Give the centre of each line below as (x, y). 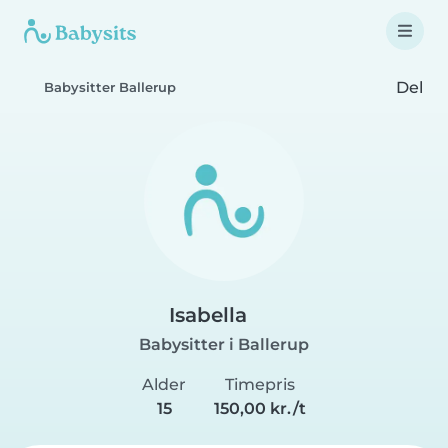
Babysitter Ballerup (110, 87)
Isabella (207, 315)
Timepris (259, 384)
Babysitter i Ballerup (224, 344)
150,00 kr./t (259, 408)
